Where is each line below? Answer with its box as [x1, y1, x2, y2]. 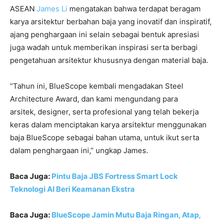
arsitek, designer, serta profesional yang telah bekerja [10, 107, 199, 117]
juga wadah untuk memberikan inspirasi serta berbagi [10, 43, 198, 53]
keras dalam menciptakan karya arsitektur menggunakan [10, 120, 207, 130]
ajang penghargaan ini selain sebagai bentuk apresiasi [10, 30, 199, 40]
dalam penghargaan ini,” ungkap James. [10, 146, 148, 156]
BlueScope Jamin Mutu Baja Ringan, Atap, [52, 210, 201, 220]
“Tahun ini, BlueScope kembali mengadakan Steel [10, 81, 183, 91]
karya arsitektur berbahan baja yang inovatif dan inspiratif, [10, 17, 212, 27]
